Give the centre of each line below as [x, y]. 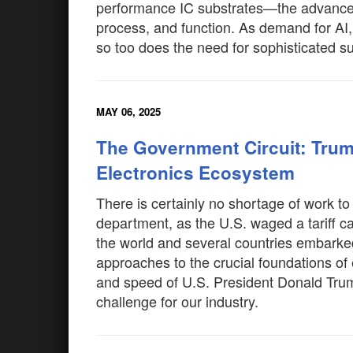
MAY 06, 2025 [128, 111]
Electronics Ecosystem [195, 173]
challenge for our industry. [179, 301]
